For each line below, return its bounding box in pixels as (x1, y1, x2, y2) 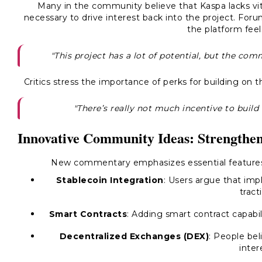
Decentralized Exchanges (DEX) (59, 231, 209, 242)
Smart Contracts (49, 209, 127, 219)
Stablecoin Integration (56, 175, 164, 185)
